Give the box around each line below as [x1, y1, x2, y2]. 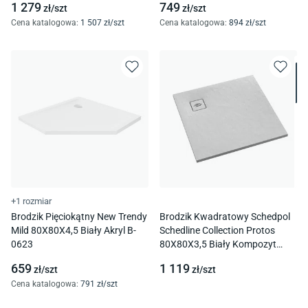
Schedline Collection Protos [159, 225, 275, 236]
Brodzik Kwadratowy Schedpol [159, 211, 290, 223]
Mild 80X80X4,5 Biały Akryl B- [11, 225, 136, 236]
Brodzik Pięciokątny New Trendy [11, 211, 147, 223]
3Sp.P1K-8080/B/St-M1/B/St [159, 252, 285, 264]
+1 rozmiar [11, 196, 52, 207]
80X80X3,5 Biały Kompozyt [159, 239, 276, 250]
